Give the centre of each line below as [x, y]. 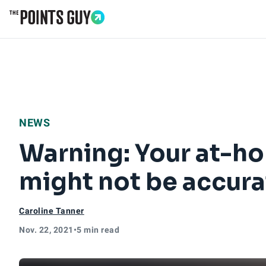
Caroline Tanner [52, 211]
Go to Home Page [49, 31]
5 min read [98, 230]
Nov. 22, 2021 [46, 230]
